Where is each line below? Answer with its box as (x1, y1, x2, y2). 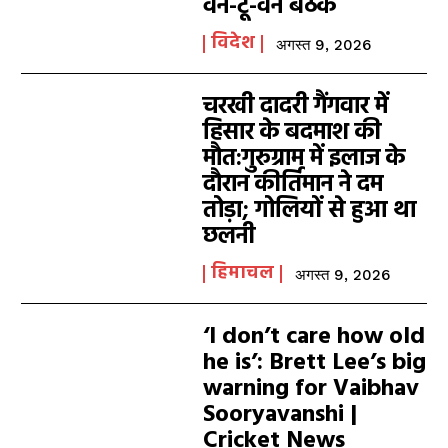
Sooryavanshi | (203, 396, 358, 434)
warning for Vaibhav (203, 370, 420, 408)
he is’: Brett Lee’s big (203, 344, 427, 382)
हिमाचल (211, 259, 275, 288)
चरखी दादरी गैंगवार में (203, 88, 389, 126)
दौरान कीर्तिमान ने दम (203, 166, 384, 204)
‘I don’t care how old (203, 318, 426, 356)
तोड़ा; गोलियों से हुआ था (203, 192, 417, 230)
